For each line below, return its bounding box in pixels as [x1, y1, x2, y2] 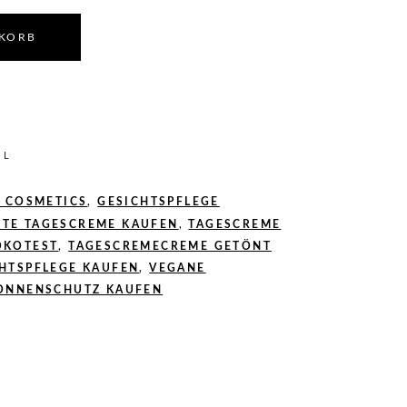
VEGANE [149, 263, 206, 273]
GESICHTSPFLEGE [97, 196, 220, 207]
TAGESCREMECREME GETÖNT [68, 241, 273, 252]
